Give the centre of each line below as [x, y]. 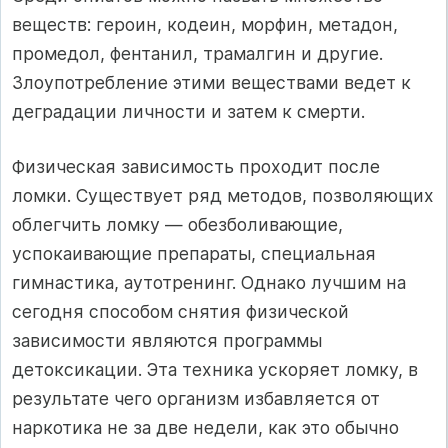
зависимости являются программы [167, 341]
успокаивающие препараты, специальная [194, 254]
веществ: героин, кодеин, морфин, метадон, [205, 24]
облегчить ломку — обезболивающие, [177, 225]
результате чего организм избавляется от [196, 399]
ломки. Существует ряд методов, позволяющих [223, 196]
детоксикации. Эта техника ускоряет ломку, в [215, 370]
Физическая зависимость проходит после [196, 167]
